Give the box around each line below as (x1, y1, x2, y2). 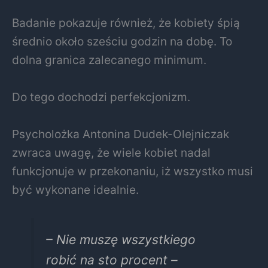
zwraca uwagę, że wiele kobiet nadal (12, 145, 211, 160)
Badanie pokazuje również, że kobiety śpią (12, 16, 240, 31)
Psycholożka (12, 126, 83, 141)
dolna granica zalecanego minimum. (12, 53, 206, 68)
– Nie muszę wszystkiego (45, 232, 196, 248)
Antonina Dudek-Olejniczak (83, 126, 229, 141)
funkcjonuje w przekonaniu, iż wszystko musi (12, 163, 253, 178)
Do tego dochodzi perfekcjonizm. (12, 89, 190, 104)
